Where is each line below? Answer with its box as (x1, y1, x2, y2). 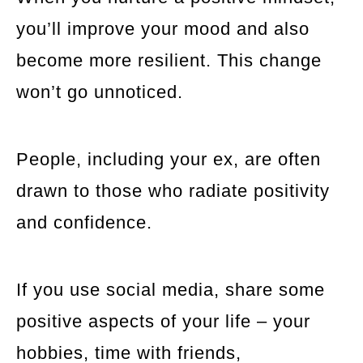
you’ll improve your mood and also (16, 18, 310, 39)
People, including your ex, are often (16, 148, 321, 169)
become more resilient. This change (16, 49, 322, 70)
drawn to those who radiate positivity (16, 180, 330, 201)
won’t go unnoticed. (16, 81, 183, 102)
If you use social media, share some (16, 279, 325, 300)
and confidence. (16, 211, 152, 233)
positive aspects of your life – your (16, 310, 310, 331)
